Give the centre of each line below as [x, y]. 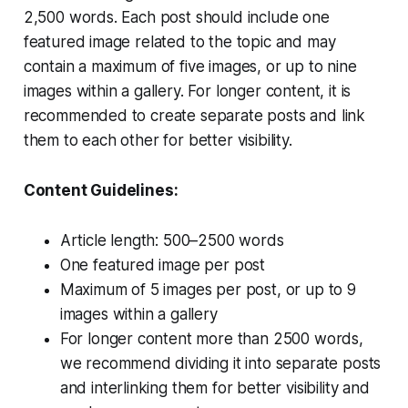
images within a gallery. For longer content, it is [187, 91]
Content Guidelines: [101, 190]
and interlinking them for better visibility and [214, 388]
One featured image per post [163, 265]
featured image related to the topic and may [179, 41]
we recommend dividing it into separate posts [220, 363]
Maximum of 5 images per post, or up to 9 [208, 289]
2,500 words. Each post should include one [176, 17]
